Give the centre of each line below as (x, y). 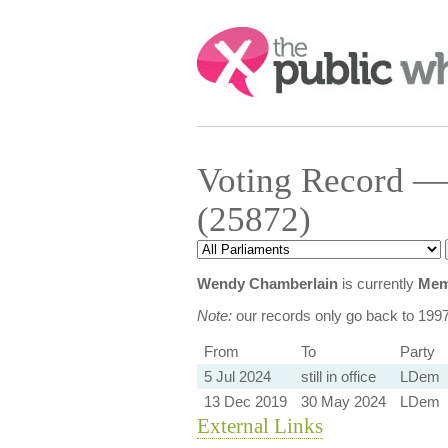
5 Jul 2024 (237, 376)
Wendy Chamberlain (267, 283)
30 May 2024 (343, 401)
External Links (259, 426)
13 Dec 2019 (245, 401)
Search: (224, 36)
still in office (338, 376)
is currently (377, 283)
